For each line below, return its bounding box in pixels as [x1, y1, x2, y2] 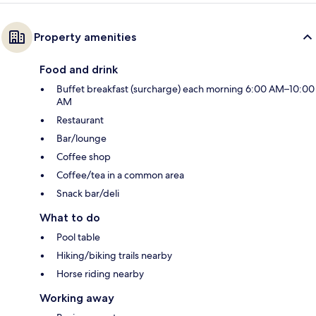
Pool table [56, 231, 100, 244]
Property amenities [34, 30, 136, 44]
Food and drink [39, 63, 118, 77]
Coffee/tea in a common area [56, 169, 184, 182]
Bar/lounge [56, 132, 107, 145]
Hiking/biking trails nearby [56, 249, 172, 262]
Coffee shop [56, 150, 111, 164]
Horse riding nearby [56, 267, 144, 281]
